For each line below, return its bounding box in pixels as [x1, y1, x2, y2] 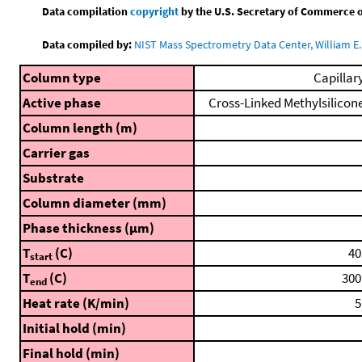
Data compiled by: [42, 36, 133, 52]
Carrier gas [23, 144, 90, 162]
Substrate [23, 169, 84, 187]
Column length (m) [23, 119, 137, 137]
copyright [130, 3, 179, 19]
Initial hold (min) [23, 319, 126, 337]
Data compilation [42, 3, 131, 19]
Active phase [23, 94, 101, 112]
